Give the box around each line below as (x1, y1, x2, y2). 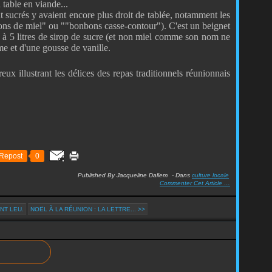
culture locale (192, 172, 229, 178)
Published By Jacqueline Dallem (78, 172, 168, 178)
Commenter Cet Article (160, 180, 224, 186)
